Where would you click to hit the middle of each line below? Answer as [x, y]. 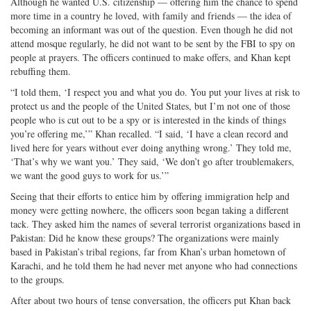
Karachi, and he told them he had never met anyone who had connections [154, 265]
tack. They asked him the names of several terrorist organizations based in [155, 224]
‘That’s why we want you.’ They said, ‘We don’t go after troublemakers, [152, 161]
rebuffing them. [41, 71]
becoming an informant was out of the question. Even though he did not [152, 29]
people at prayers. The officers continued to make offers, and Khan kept [151, 57]
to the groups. [37, 279]
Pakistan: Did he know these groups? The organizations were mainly [145, 237]
